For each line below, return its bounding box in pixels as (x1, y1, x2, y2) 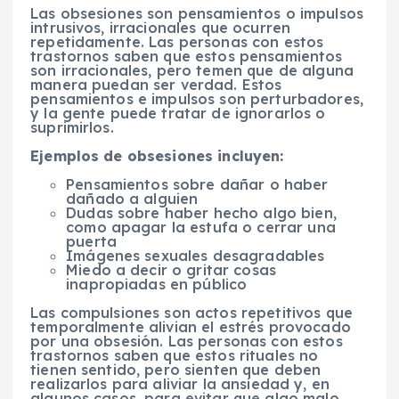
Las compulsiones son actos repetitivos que (30, 303, 353, 322)
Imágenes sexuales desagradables (66, 246, 325, 265)
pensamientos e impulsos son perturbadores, (30, 89, 363, 108)
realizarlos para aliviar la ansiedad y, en (30, 374, 330, 393)
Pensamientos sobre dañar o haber (66, 175, 329, 193)
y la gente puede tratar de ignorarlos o (30, 103, 326, 122)
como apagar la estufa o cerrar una (66, 217, 336, 236)
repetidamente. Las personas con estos (30, 32, 324, 51)
